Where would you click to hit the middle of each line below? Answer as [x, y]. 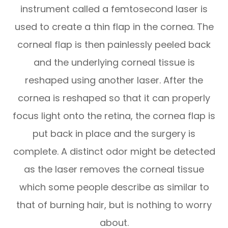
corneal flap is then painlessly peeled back [114, 44]
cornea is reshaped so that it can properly [114, 98]
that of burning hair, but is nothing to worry [114, 205]
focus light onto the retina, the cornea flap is [114, 116]
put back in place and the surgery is [114, 133]
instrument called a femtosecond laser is [114, 9]
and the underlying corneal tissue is [114, 62]
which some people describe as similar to [114, 187]
